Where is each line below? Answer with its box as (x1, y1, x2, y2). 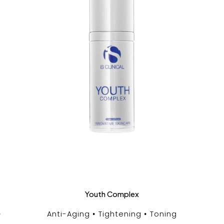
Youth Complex (84, 188, 139, 198)
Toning (149, 208, 177, 219)
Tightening (98, 208, 141, 219)
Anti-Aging (46, 208, 90, 219)
